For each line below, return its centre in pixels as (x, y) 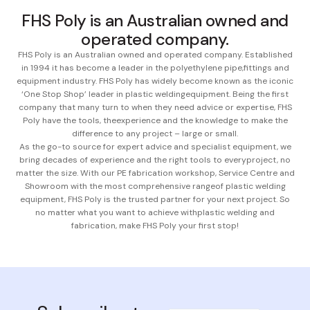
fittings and (266, 67)
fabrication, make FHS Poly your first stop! (155, 225)
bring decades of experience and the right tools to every (133, 159)
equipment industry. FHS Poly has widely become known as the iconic (155, 81)
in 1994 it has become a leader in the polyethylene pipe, (132, 67)
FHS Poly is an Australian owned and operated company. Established (155, 54)
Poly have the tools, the (69, 120)
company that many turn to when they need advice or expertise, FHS (155, 107)
